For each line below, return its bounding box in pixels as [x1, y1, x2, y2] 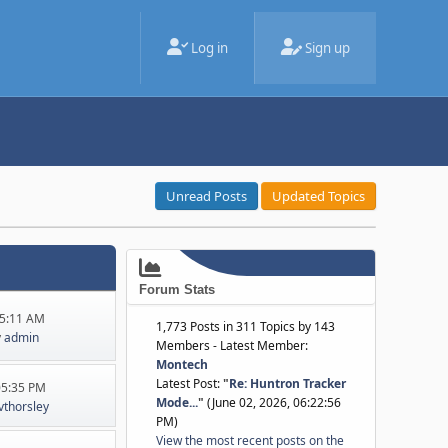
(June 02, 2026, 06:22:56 [204, 394, 341, 411]
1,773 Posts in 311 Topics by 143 [156, 318, 335, 335]
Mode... [156, 394, 198, 411]
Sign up [305, 39, 350, 57]
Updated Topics [272, 187, 365, 205]
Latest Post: [156, 375, 223, 392]
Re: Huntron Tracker [229, 375, 346, 392]
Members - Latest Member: [156, 337, 308, 354]
